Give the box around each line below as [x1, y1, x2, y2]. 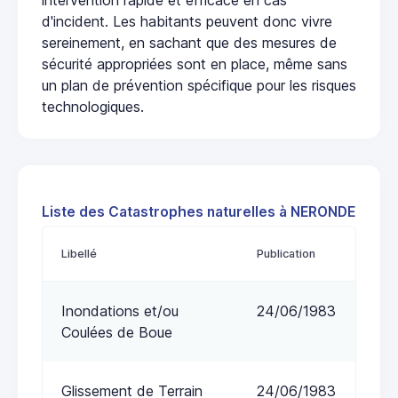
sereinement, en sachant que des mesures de [42, 33, 337, 52]
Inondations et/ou [61, 301, 179, 320]
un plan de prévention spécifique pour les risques [42, 76, 356, 94]
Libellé [61, 246, 97, 260]
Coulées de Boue [61, 322, 172, 341]
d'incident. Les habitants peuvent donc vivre [42, 12, 332, 30]
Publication [257, 246, 315, 260]
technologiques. [42, 97, 144, 115]
